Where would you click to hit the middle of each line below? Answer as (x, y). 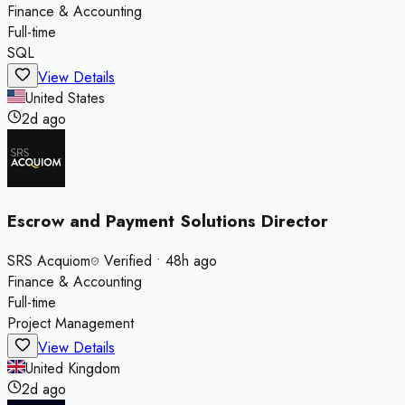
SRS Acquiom (49, 261)
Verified (126, 261)
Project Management (71, 323)
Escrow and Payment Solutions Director (168, 221)
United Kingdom (73, 368)
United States (65, 98)
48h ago (191, 261)
